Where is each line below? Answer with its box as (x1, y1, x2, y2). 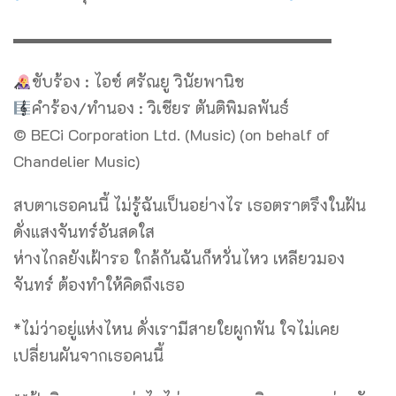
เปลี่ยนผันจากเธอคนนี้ (13, 345, 164, 367)
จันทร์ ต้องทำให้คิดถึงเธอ (13, 274, 185, 296)
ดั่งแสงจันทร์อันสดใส (13, 221, 155, 243)
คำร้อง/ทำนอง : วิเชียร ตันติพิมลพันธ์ (31, 97, 289, 119)
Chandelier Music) (13, 150, 140, 172)
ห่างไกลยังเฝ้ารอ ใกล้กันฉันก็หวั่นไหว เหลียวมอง (13, 247, 345, 270)
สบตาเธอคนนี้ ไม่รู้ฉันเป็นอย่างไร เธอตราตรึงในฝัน (13, 194, 366, 217)
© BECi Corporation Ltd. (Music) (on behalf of (13, 124, 330, 146)
